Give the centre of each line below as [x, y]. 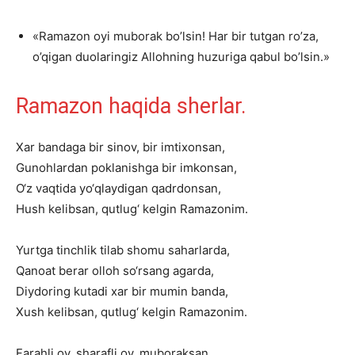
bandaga [62, 147]
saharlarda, [199, 250]
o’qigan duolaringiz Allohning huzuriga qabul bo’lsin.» [181, 57]
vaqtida [56, 188]
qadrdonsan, [186, 188]
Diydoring [43, 291]
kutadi [91, 291]
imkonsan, [208, 168]
